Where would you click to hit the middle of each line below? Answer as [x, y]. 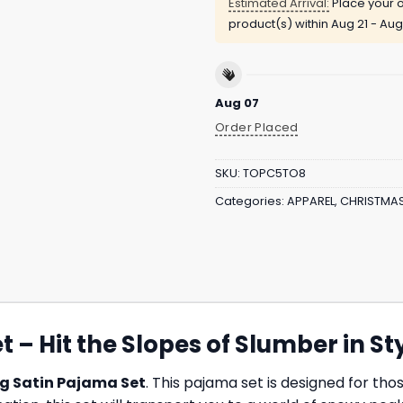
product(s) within [280, 24]
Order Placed [257, 127]
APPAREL [311, 201]
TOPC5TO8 [274, 174]
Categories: [251, 201]
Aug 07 [237, 103]
